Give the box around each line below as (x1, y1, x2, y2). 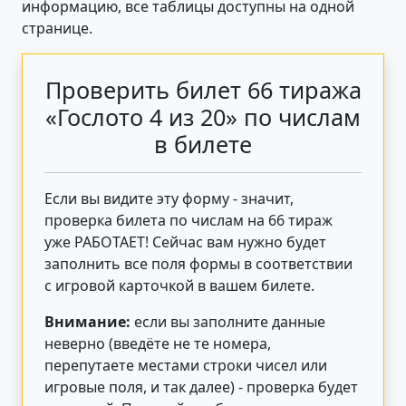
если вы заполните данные (130, 311, 325, 332)
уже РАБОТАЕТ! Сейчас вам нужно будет (44, 231, 326, 252)
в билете (154, 128, 252, 159)
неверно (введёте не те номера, (44, 333, 271, 353)
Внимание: (44, 311, 130, 332)
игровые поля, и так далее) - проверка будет (44, 376, 358, 397)
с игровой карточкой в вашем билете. (44, 275, 314, 295)
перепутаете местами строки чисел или (44, 354, 327, 375)
